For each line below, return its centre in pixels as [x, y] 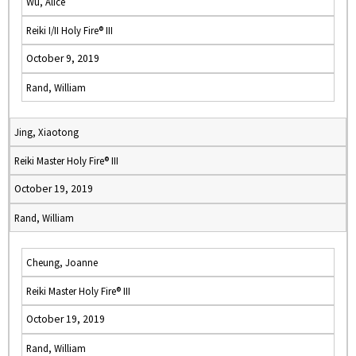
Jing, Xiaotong [46, 132]
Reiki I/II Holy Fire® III [70, 30]
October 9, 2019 [63, 58]
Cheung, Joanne [62, 262]
